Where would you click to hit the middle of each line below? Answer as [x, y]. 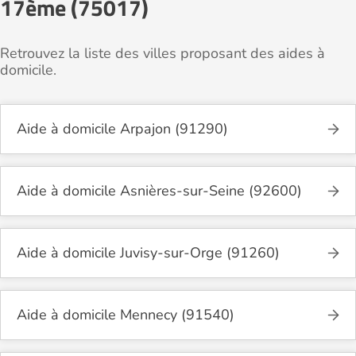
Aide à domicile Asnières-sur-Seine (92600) [159, 190]
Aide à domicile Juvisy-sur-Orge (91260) [148, 252]
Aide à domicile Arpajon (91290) [122, 128]
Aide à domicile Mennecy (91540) [126, 314]
